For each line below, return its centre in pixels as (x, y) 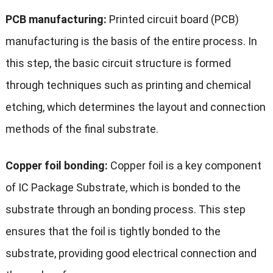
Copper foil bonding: (56, 165)
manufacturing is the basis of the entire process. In (131, 41)
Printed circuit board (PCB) (172, 19)
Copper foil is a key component (184, 165)
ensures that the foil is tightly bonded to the (113, 231)
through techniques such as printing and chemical (128, 85)
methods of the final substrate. (82, 129)
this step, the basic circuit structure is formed (118, 63)
